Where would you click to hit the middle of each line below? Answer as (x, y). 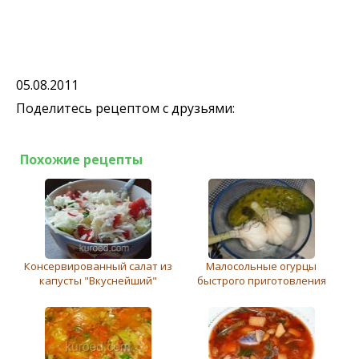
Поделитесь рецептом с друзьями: (125, 108)
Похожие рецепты (81, 159)
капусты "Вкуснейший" (98, 280)
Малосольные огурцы (261, 266)
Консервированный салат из (98, 266)
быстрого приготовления (261, 280)
